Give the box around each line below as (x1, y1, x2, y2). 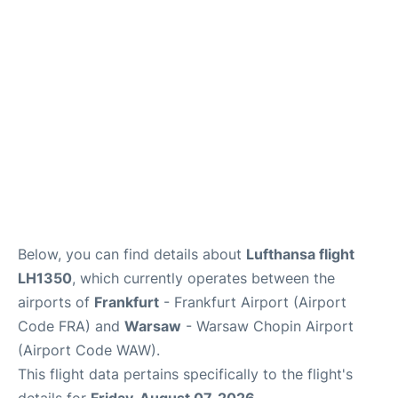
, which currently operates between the (72, 268, 335, 287)
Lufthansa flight (246, 244, 354, 263)
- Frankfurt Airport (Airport (159, 292, 346, 311)
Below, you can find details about (18, 244, 246, 263)
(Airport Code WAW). (18, 340, 160, 359)
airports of (18, 292, 94, 311)
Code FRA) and (18, 316, 124, 335)
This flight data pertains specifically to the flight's (18, 364, 353, 383)
